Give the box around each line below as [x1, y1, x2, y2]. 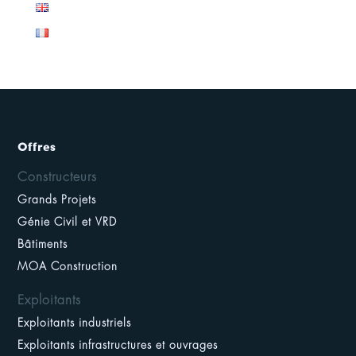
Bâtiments [17, 238, 68, 250]
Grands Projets [17, 194, 97, 206]
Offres [17, 141, 56, 154]
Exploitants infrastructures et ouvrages [17, 339, 219, 351]
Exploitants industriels [17, 317, 132, 329]
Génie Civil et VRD [17, 216, 118, 228]
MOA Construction [17, 261, 118, 273]
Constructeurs [17, 171, 98, 184]
